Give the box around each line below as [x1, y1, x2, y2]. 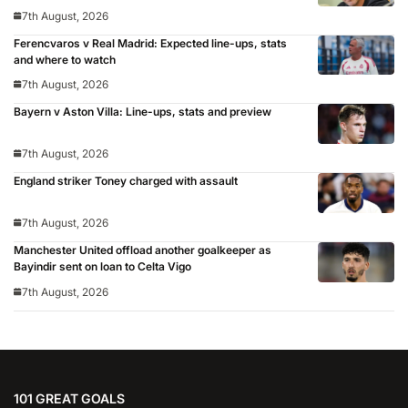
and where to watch [14, 52, 116, 66]
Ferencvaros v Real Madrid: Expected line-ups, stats [14, 36, 287, 50]
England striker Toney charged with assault [14, 174, 238, 189]
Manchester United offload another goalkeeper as [14, 242, 271, 257]
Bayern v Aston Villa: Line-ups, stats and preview [14, 105, 271, 119]
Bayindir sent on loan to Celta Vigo [14, 259, 191, 273]
